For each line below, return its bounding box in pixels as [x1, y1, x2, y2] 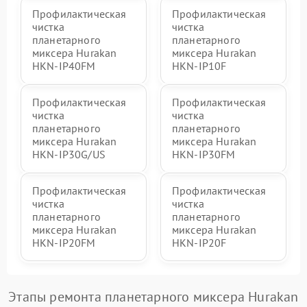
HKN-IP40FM [32, 58, 96, 73]
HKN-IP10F [172, 58, 227, 73]
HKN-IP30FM [172, 147, 236, 161]
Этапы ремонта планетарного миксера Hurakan [8, 287, 299, 306]
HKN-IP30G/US [32, 147, 106, 161]
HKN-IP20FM [32, 235, 96, 249]
